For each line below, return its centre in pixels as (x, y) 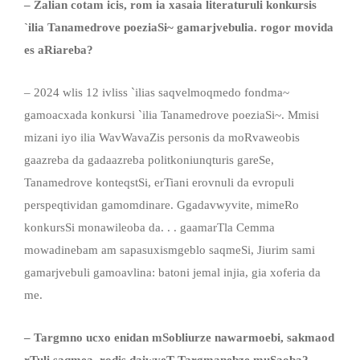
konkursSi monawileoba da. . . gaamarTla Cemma (149, 227)
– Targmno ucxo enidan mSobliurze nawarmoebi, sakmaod (179, 337)
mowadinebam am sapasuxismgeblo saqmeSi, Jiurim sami (170, 250)
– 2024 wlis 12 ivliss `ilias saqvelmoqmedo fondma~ (157, 92)
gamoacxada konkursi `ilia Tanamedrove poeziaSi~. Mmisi (172, 115)
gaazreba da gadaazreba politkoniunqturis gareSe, (149, 160)
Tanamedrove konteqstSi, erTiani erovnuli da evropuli (159, 182)
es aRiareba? (59, 49)
